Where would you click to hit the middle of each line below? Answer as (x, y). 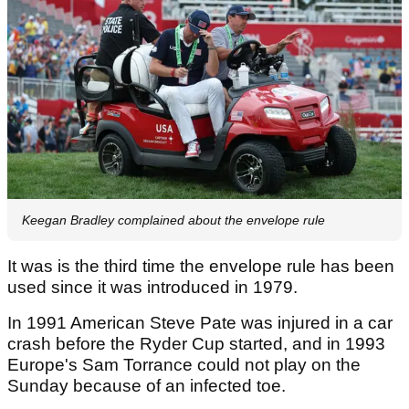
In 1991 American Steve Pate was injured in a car (200, 322)
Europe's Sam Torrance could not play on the (184, 364)
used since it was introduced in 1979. (152, 287)
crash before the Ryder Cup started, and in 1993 (196, 343)
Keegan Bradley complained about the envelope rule (173, 220)
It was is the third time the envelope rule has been (201, 266)
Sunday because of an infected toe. (147, 385)
